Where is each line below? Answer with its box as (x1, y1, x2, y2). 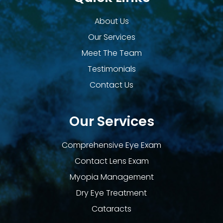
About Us (94, 15, 129, 27)
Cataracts (92, 203, 131, 215)
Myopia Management (69, 171, 154, 183)
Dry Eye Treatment (76, 187, 147, 199)
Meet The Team (81, 47, 142, 59)
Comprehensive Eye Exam (62, 139, 161, 151)
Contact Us (90, 79, 133, 91)
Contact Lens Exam (74, 155, 149, 167)
